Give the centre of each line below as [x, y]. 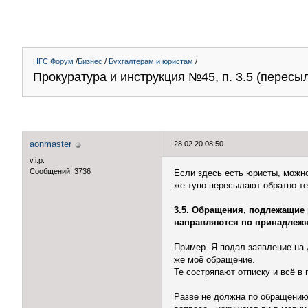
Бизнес [90, 61]
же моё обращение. [214, 260]
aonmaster [51, 144]
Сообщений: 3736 [60, 171]
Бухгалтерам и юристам [151, 61]
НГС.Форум [53, 61]
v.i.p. [37, 160]
